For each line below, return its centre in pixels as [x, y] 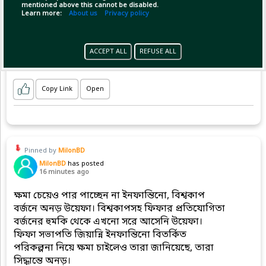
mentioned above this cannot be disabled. [90, 5]
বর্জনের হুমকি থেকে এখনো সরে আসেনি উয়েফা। [108, 222]
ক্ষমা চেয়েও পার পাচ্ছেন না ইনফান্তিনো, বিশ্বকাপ [109, 196]
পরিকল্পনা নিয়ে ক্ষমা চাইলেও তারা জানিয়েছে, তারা [114, 248]
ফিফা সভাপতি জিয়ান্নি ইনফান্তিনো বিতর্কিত [100, 235]
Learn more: [45, 14]
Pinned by [41, 151]
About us [83, 14]
